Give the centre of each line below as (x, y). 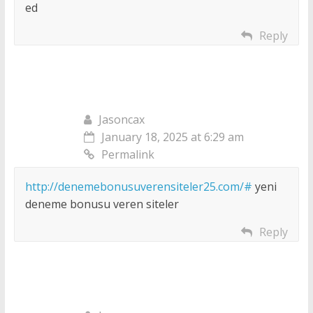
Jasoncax (121, 120)
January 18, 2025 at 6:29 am (172, 137)
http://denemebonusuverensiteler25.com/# (138, 187)
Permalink (128, 155)
